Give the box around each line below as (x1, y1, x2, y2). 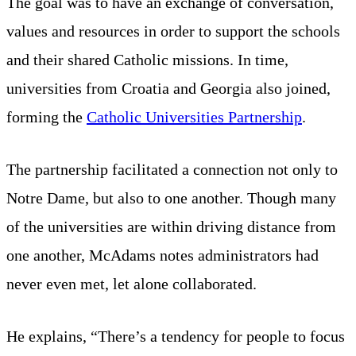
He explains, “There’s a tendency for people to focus (6, 327, 345, 345)
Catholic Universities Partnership (87, 107, 302, 126)
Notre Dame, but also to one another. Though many (6, 188, 336, 207)
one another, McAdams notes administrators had (6, 246, 319, 264)
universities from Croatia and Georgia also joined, (6, 79, 331, 97)
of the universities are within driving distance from (6, 217, 336, 235)
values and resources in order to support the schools (6, 21, 340, 40)
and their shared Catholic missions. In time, (6, 50, 288, 68)
